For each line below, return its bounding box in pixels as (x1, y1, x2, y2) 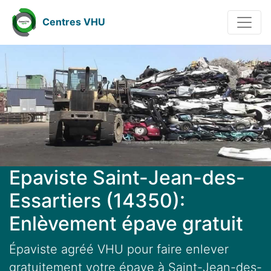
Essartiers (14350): (9, 189, 185, 213)
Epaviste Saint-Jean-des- (9, 166, 245, 190)
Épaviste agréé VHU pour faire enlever (9, 242, 229, 257)
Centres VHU (42, 16, 105, 28)
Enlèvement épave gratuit (9, 212, 243, 236)
